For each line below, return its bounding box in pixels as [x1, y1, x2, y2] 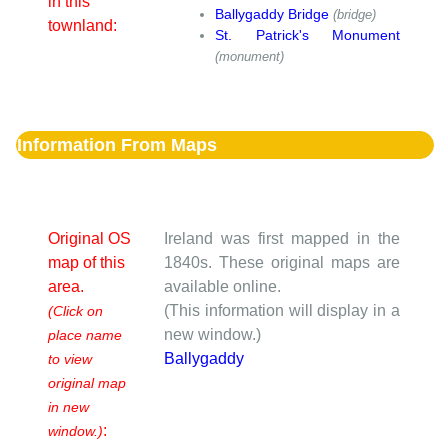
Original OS [48, 229, 131, 247]
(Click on [48, 302, 103, 319]
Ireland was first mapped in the [164, 229, 400, 247]
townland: [48, 16, 117, 34]
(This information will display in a [164, 301, 400, 319]
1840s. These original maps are [164, 253, 400, 271]
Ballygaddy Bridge [215, 6, 329, 23]
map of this [48, 253, 125, 271]
